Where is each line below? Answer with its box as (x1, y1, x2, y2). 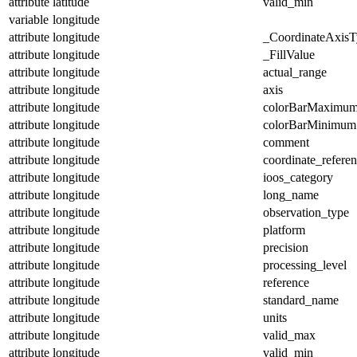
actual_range (263, 65, 327, 79)
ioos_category (263, 170, 333, 184)
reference (263, 275, 309, 289)
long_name (263, 187, 319, 202)
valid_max (263, 328, 316, 342)
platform (263, 222, 305, 237)
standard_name (263, 292, 339, 307)
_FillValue (263, 47, 315, 61)
